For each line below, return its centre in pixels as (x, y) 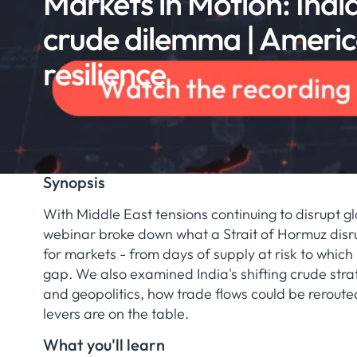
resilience (104, 73)
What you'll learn (104, 344)
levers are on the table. (116, 313)
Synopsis (74, 182)
